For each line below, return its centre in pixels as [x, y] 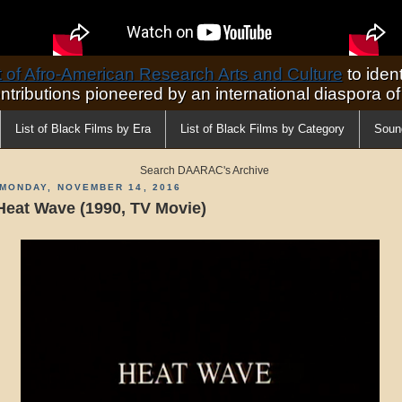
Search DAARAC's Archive [205, 170]
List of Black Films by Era [83, 129]
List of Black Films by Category [262, 129]
